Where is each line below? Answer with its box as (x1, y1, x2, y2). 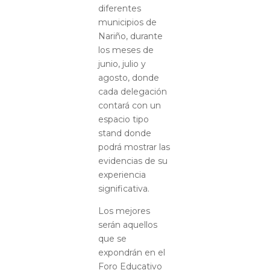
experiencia (98, 169, 146, 180)
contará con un (98, 99, 161, 111)
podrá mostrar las (98, 141, 170, 152)
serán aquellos (98, 219, 157, 230)
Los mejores (98, 205, 150, 216)
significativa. (98, 183, 149, 194)
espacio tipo (98, 113, 149, 125)
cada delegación (98, 86, 167, 97)
